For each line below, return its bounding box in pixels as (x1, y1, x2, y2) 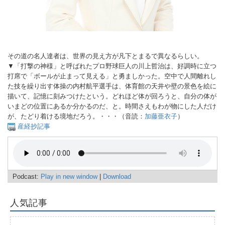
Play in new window (41, 173, 97, 181)
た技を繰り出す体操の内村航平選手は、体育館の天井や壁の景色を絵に (8, 82, 216, 90)
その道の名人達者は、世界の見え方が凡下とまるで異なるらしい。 (8, 52, 203, 60)
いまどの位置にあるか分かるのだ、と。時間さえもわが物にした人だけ (8, 102, 216, 110)
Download (103, 173, 131, 181)
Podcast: (13, 173, 41, 181)
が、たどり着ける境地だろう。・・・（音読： (8, 113, 145, 121)
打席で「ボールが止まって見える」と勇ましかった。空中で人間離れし (8, 72, 216, 80)
